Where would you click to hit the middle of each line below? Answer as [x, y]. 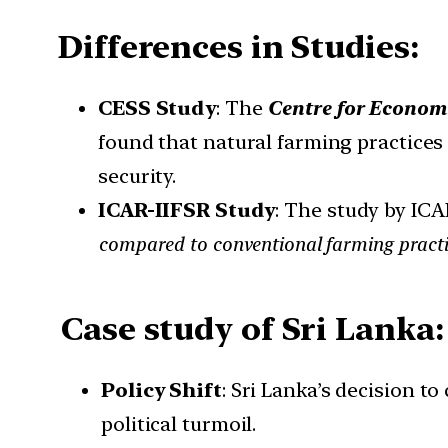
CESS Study [157, 108]
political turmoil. [179, 424]
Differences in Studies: [238, 46]
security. [137, 176]
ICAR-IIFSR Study [187, 210]
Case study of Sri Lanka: [252, 328]
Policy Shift [161, 390]
